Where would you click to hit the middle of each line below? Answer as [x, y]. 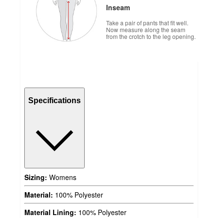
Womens [62, 177]
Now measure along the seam [146, 29]
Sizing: [36, 177]
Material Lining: [50, 212]
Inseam [118, 7]
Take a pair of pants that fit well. [147, 22]
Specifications [54, 101]
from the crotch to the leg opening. [151, 36]
